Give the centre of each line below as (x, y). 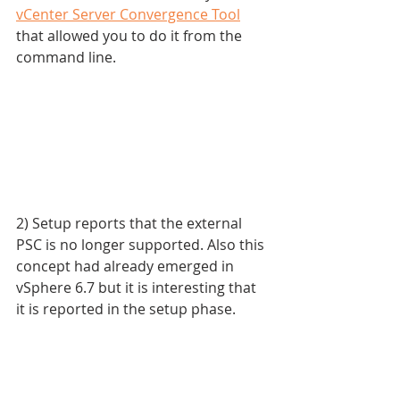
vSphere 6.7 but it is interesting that (138, 288)
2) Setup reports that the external (131, 224)
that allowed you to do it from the (131, 35)
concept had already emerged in (127, 267)
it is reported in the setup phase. (126, 309)
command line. (66, 57)
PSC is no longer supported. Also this (142, 245)
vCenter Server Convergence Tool (128, 14)
